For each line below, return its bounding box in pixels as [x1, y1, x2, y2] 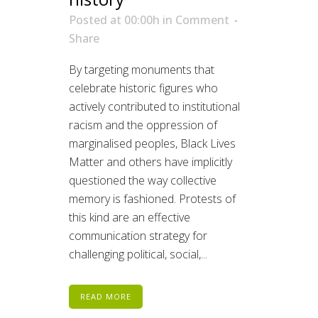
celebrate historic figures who [69, 79, 218, 96]
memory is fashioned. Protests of [69, 190, 236, 207]
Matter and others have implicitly [69, 153, 232, 170]
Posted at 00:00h [69, 11, 160, 28]
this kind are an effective [69, 209, 190, 225]
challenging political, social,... [69, 246, 207, 262]
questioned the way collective [69, 172, 216, 188]
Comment [175, 11, 229, 28]
